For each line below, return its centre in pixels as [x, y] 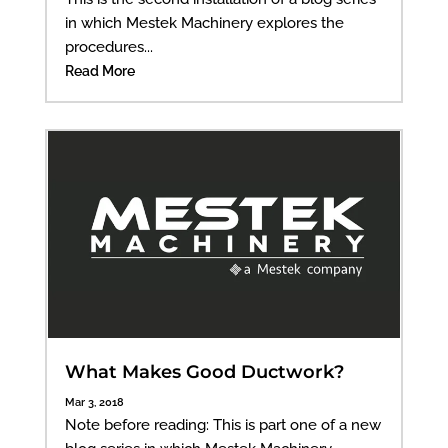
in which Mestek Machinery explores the [204, 22]
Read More [99, 70]
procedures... [108, 46]
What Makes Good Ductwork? [204, 371]
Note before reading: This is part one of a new [222, 424]
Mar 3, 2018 [94, 401]
